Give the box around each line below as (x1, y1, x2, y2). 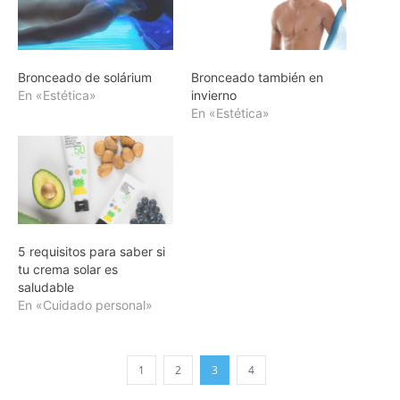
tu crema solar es (18, 262, 118, 278)
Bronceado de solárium (18, 70, 152, 86)
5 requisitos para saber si (18, 244, 165, 260)
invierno (191, 87, 237, 104)
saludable (18, 279, 74, 296)
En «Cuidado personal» (18, 297, 153, 313)
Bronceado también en (191, 70, 323, 86)
